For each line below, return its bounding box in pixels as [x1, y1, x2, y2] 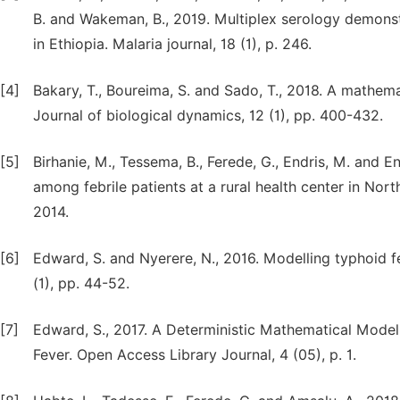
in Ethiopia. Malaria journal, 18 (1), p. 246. [33, 36, 312, 53]
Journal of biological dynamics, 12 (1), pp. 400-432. [33, 107, 383, 124]
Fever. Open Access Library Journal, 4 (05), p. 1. [33, 346, 356, 363]
